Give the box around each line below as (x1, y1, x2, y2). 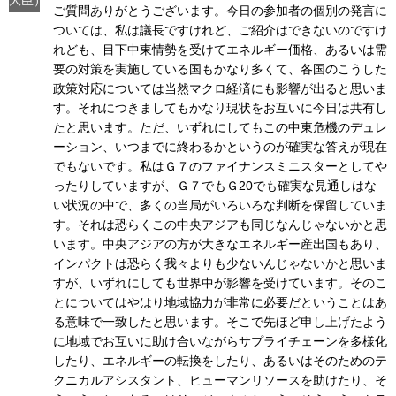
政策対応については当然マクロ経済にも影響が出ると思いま (53, 80, 387, 95)
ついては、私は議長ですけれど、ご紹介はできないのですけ (53, 22, 387, 37)
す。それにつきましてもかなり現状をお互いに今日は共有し (53, 100, 387, 115)
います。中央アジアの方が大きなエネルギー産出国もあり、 (53, 236, 387, 251)
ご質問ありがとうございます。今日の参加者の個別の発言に (53, 3, 387, 18)
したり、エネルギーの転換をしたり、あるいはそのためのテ (53, 353, 387, 368)
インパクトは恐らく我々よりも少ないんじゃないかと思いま (53, 255, 387, 270)
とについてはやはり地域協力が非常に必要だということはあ (53, 294, 387, 309)
